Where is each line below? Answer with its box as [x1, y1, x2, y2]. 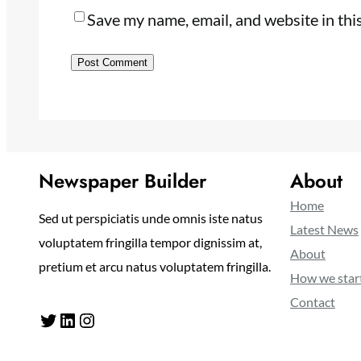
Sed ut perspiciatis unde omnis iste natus [39, 210, 263, 226]
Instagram [77, 307, 93, 331]
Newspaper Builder [39, 167, 206, 196]
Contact [290, 294, 335, 310]
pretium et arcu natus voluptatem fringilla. [39, 259, 271, 275]
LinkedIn [57, 307, 68, 331]
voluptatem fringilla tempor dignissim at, [39, 234, 262, 251]
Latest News [290, 222, 359, 238]
